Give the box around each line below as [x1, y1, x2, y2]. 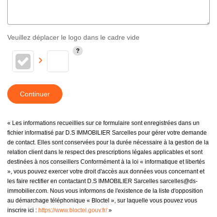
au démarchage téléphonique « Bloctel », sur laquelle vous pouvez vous [7, 197, 197, 204]
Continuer [20, 90, 50, 98]
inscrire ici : [7, 206, 38, 214]
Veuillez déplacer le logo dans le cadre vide [7, 33, 139, 41]
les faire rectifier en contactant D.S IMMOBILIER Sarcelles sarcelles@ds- [7, 177, 198, 185]
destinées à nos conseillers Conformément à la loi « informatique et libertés [7, 158, 205, 165]
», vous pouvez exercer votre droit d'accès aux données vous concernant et [7, 168, 204, 175]
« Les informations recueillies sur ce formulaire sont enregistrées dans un [7, 119, 200, 126]
